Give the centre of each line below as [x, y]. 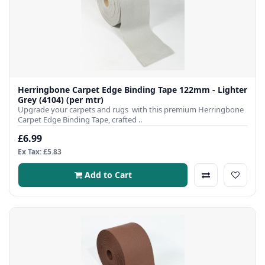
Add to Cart [108, 174]
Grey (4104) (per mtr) [85, 99]
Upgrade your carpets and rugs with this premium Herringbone [131, 109]
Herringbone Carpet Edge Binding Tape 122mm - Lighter [132, 89]
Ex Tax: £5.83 [40, 151]
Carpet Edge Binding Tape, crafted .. [80, 119]
